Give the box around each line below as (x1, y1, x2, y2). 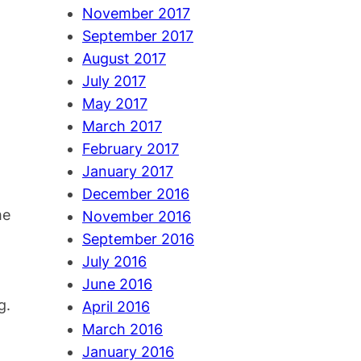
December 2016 (82, 185, 189, 203)
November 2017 (82, 5, 190, 23)
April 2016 (82, 298, 150, 316)
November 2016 (82, 208, 191, 226)
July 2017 (82, 73, 146, 90)
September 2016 (82, 230, 194, 248)
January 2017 (82, 163, 173, 180)
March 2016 (82, 321, 163, 338)
